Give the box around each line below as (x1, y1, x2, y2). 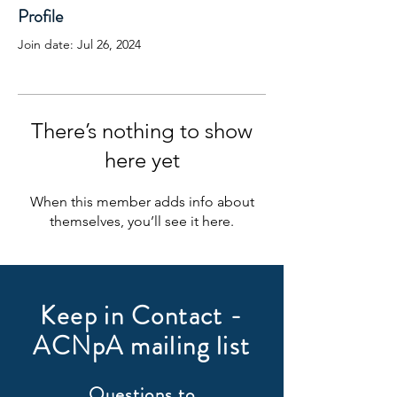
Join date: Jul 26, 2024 (18, 36, 141, 52)
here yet (104, 147, 180, 173)
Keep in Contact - (40, 298, 244, 334)
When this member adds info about (29, 193, 254, 210)
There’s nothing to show (31, 118, 253, 144)
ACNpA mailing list (33, 328, 251, 364)
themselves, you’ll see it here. (50, 213, 234, 230)
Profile (18, 4, 63, 29)
